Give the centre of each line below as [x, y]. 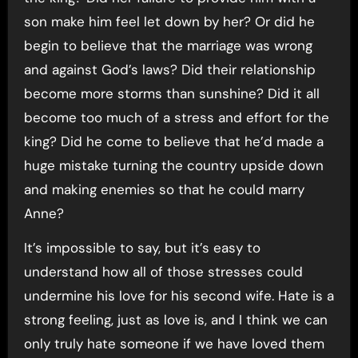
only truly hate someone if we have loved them [174, 344]
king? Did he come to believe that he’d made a [173, 141]
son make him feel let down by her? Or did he [169, 22]
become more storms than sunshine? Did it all [171, 93]
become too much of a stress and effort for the [176, 117]
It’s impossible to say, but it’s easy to [142, 248]
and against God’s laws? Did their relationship [169, 70]
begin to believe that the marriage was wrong [168, 46]
